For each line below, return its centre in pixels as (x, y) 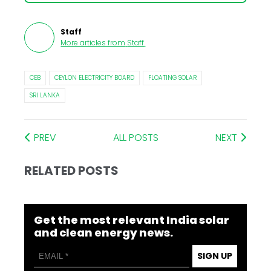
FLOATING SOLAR (173, 78)
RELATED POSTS (72, 171)
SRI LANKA (45, 96)
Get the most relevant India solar (132, 220)
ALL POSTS (136, 138)
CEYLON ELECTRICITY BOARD (95, 78)
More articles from (93, 43)
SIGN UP (214, 256)
